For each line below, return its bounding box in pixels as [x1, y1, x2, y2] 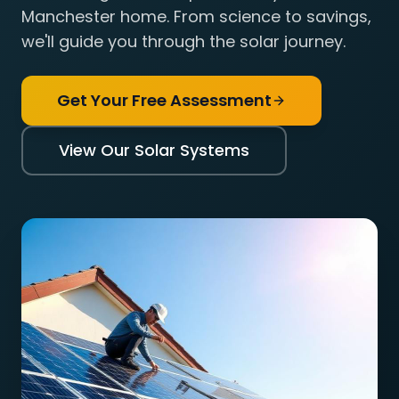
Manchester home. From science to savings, [21, 5, 371, 28]
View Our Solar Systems [59, 139, 249, 161]
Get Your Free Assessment [57, 89, 272, 111]
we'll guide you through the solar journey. [21, 30, 346, 53]
